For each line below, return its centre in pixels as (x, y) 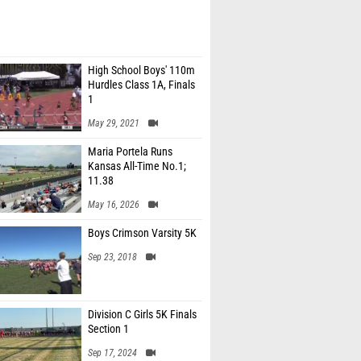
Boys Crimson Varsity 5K (142, 233)
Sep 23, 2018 (112, 257)
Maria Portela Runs (130, 152)
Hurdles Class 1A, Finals (141, 85)
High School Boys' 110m (141, 71)
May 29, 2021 (114, 123)
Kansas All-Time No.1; (137, 166)
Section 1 (108, 329)
